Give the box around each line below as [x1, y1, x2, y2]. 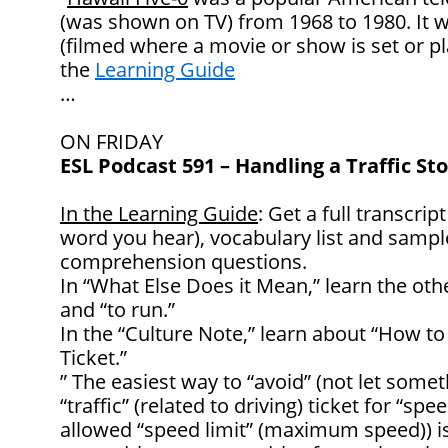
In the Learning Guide [60, 200, 258, 228]
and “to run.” [60, 296, 175, 324]
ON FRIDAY [60, 128, 163, 156]
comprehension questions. [60, 248, 307, 276]
